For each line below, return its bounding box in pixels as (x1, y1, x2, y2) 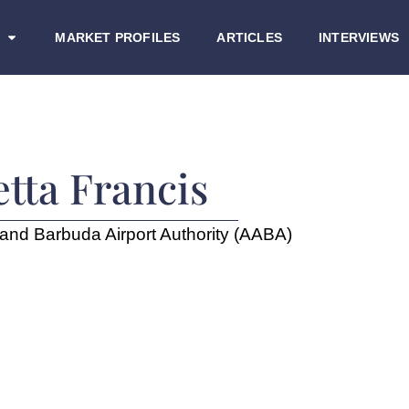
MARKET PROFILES (55, 29, 181, 45)
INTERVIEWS (318, 29, 399, 45)
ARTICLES (216, 29, 282, 45)
